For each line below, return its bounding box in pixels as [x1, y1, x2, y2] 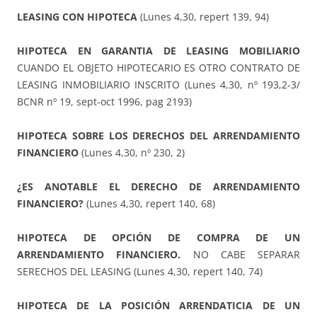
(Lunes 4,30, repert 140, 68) [83, 197, 215, 211]
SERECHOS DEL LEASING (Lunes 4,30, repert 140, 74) [17, 265, 263, 279]
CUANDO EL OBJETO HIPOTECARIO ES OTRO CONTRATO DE [17, 61, 300, 75]
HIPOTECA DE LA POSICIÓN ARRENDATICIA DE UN [17, 299, 300, 313]
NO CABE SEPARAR [180, 248, 300, 262]
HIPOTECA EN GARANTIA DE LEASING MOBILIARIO [17, 44, 300, 58]
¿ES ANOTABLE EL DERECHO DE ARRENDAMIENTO [17, 180, 300, 194]
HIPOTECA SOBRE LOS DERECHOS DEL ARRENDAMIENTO [17, 129, 300, 143]
